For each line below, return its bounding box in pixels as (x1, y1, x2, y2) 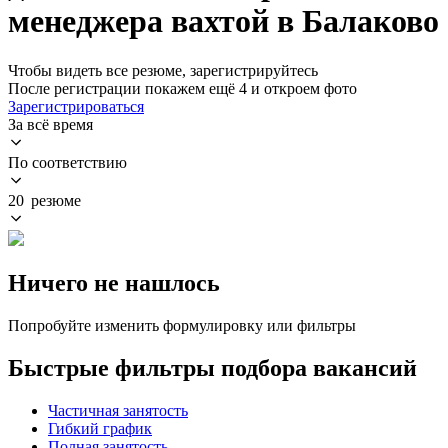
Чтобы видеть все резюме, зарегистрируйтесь (8, 61, 318, 79)
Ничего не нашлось (8, 269, 220, 296)
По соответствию (8, 153, 127, 171)
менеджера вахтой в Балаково (8, 3, 439, 40)
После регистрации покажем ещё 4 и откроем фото (8, 79, 357, 97)
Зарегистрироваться (8, 97, 144, 115)
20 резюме (8, 191, 81, 209)
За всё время (8, 115, 93, 133)
